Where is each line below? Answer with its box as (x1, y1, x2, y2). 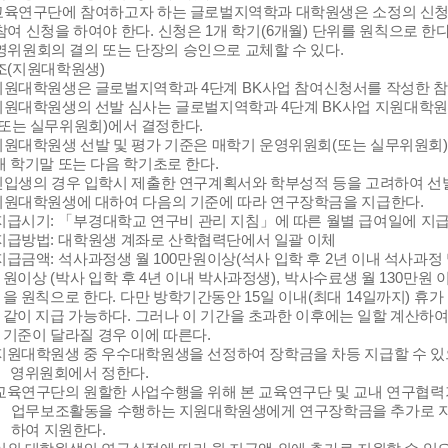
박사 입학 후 (55, 270, 139, 286)
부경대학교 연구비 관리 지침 (73, 213, 260, 229)
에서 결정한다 (107, 118, 200, 134)
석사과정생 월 (58, 251, 154, 267)
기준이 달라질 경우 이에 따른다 (2, 327, 208, 343)
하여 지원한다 (10, 422, 102, 438)
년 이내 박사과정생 (147, 270, 272, 286)
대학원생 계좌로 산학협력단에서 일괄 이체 (58, 232, 336, 248)
